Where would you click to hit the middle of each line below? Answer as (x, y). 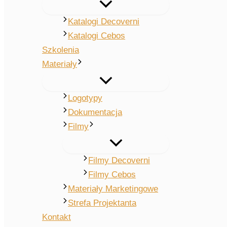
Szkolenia (61, 50)
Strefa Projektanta (102, 203)
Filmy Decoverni (119, 161)
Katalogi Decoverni (104, 22)
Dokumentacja (95, 112)
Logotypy (85, 98)
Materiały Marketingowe (113, 189)
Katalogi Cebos (97, 36)
